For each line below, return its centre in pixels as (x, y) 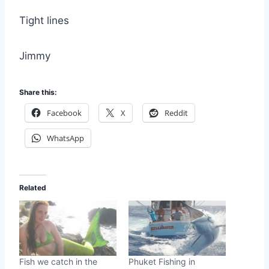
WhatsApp (65, 138)
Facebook (64, 113)
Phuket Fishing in (162, 262)
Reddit (176, 113)
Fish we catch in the (58, 262)
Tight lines (44, 20)
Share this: (38, 92)
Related (33, 187)
